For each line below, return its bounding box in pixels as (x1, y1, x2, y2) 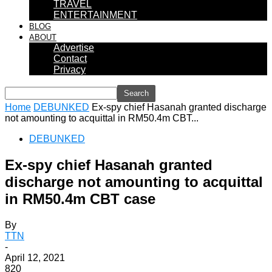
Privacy (53, 64, 86, 75)
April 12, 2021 (5, 252, 65, 263)
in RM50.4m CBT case (5, 190, 155, 207)
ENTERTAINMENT (53, 10, 137, 20)
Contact (53, 53, 87, 64)
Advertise (53, 42, 94, 53)
